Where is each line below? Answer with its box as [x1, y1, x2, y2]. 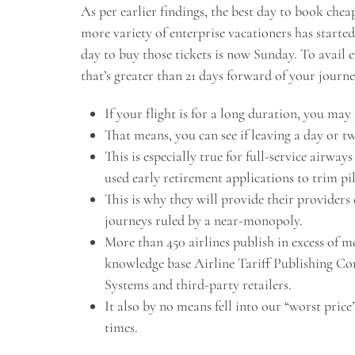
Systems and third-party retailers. [105, 275, 292, 293]
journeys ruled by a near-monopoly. [105, 211, 303, 229]
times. [105, 318, 138, 336]
